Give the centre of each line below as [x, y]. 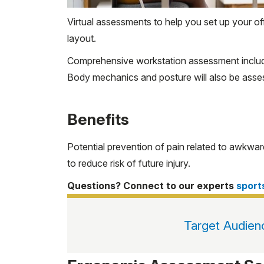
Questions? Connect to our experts [152, 186]
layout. [82, 39]
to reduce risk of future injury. [129, 164]
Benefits [98, 120]
